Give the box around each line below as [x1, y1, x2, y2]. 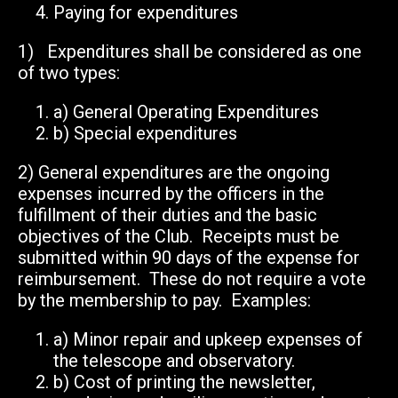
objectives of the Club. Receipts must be [18, 226, 339, 248]
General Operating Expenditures [73, 101, 319, 123]
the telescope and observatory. [53, 350, 295, 372]
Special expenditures [74, 123, 237, 145]
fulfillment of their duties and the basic [18, 204, 317, 227]
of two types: [18, 62, 120, 84]
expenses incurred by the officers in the [18, 183, 324, 205]
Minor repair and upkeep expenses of [73, 329, 362, 351]
